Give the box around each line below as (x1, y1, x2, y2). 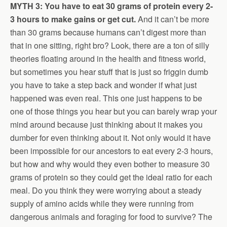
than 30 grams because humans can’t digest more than (10, 26, 206, 38)
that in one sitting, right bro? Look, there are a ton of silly (10, 40, 209, 51)
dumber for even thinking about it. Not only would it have (10, 132, 211, 143)
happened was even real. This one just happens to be (10, 92, 202, 104)
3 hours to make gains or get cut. (10, 13, 136, 25)
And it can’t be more (136, 13, 209, 25)
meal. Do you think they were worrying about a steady (10, 184, 202, 196)
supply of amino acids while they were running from (10, 198, 194, 209)
